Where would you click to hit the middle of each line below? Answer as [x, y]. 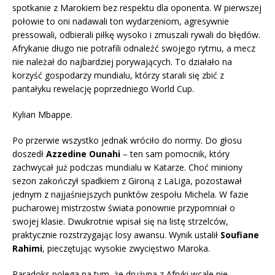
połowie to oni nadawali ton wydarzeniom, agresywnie [121, 21]
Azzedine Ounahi [83, 154]
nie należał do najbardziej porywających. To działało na [122, 62]
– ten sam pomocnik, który [175, 154]
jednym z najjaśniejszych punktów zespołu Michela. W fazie [130, 195]
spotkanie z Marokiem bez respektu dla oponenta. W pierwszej [137, 8]
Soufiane [240, 235]
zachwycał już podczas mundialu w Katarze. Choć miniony [127, 168]
